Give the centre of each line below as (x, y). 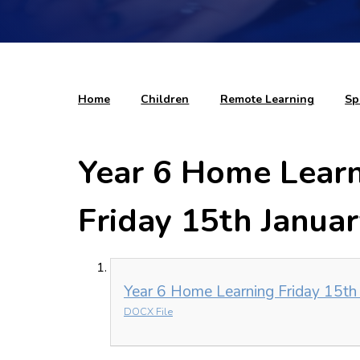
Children (165, 99)
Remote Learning (267, 99)
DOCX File (148, 311)
